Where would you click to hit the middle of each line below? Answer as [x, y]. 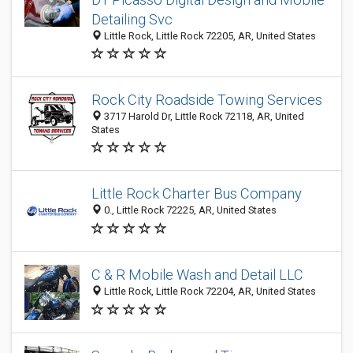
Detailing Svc [132, 19]
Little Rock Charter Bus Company [197, 194]
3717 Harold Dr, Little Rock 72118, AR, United [203, 116]
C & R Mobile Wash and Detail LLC [197, 275]
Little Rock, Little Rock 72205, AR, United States [209, 36]
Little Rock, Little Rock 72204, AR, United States [209, 292]
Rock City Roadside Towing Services [207, 100]
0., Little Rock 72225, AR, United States [189, 210]
